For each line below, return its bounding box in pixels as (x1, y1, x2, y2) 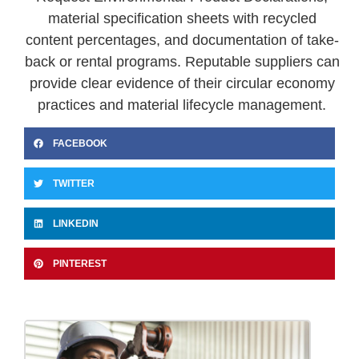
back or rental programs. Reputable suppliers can (24, 53, 340, 70)
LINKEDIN (53, 218, 99, 230)
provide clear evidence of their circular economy (29, 75, 335, 91)
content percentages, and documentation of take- (25, 31, 339, 48)
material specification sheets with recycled (47, 10, 317, 26)
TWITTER (53, 178, 95, 190)
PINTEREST (53, 258, 107, 270)
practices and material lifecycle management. (38, 96, 327, 113)
